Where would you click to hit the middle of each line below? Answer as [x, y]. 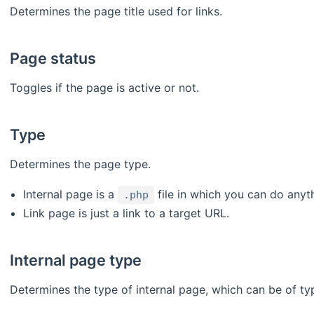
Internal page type [76, 260]
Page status [53, 59]
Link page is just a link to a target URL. [127, 213]
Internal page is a [71, 194]
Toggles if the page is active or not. [104, 88]
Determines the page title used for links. [116, 12]
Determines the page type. [80, 164]
